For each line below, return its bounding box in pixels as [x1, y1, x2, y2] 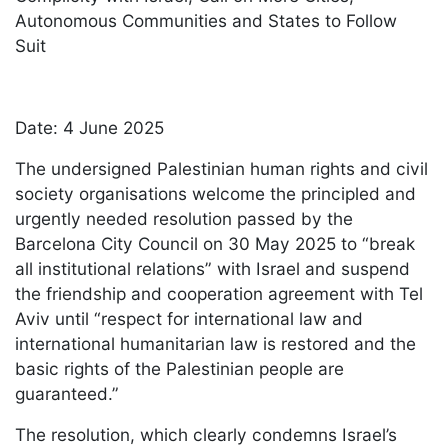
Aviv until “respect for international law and [15, 307, 363, 329]
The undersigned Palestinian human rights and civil [15, 157, 428, 179]
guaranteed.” [15, 382, 127, 404]
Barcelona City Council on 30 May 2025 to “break [15, 232, 415, 254]
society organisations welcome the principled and [15, 182, 416, 204]
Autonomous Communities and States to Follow [15, 9, 397, 31]
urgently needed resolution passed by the [15, 207, 353, 229]
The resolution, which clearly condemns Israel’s [15, 423, 397, 445]
